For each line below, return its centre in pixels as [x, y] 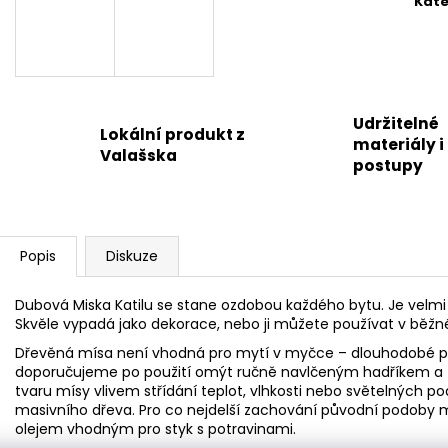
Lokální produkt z [172, 134]
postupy [387, 166]
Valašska [138, 155]
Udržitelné [395, 124]
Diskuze [132, 256]
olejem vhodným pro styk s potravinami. [155, 429]
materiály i [398, 145]
